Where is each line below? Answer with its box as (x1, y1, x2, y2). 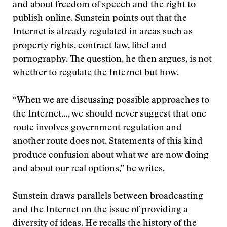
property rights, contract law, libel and (13, 42, 167, 51)
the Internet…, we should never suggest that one (13, 110, 206, 119)
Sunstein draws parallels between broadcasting (13, 192, 203, 201)
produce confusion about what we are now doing (13, 151, 209, 160)
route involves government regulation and (13, 124, 182, 133)
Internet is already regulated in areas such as (13, 28, 193, 37)
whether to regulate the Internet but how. (13, 69, 179, 78)
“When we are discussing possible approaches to (13, 96, 209, 105)
